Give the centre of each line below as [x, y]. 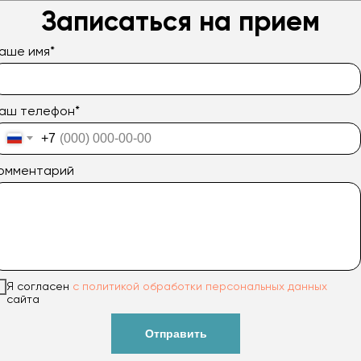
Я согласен [39, 286]
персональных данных [265, 286]
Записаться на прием [180, 21]
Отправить [176, 334]
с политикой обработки [137, 286]
